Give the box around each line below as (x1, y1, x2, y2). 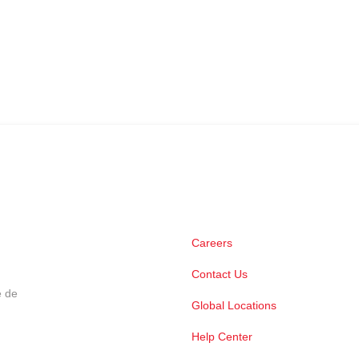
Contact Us (192, 268, 248, 281)
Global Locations (192, 299, 276, 313)
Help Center (192, 330, 252, 344)
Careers (192, 236, 232, 250)
